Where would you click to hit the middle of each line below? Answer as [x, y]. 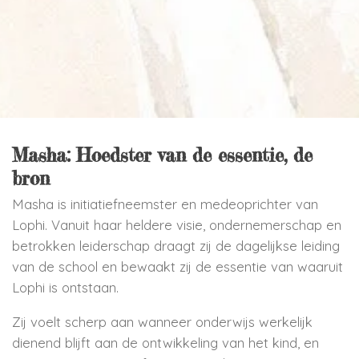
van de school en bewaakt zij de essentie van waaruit [177, 267]
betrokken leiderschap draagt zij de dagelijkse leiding [176, 246]
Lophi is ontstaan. [65, 288]
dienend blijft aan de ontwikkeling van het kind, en [165, 343]
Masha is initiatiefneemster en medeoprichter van [165, 204]
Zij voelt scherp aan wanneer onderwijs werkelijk [162, 322]
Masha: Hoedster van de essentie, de [162, 155]
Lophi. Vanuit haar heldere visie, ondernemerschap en [177, 225]
